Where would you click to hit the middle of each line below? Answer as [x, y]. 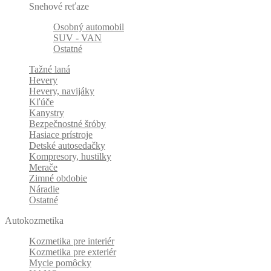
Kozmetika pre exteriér [73, 252]
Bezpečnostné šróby [67, 124]
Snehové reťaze [59, 7]
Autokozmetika [34, 221]
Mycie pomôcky [60, 263]
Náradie [44, 189]
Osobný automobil [89, 27]
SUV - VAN [77, 38]
